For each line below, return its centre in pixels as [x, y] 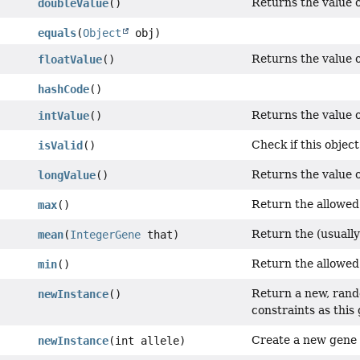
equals [57, 33]
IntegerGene [106, 235]
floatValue [70, 60]
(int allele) [147, 341]
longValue [67, 176]
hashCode [64, 90]
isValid [61, 146]
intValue [64, 116]
